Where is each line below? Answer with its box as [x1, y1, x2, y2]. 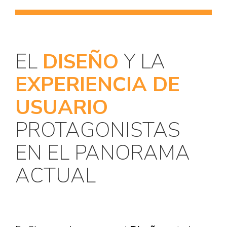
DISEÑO [43, 48, 119, 75]
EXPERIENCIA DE [15, 70, 180, 98]
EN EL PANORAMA [15, 139, 190, 167]
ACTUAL [15, 162, 96, 190]
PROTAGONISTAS [15, 116, 180, 144]
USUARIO [15, 93, 108, 121]
